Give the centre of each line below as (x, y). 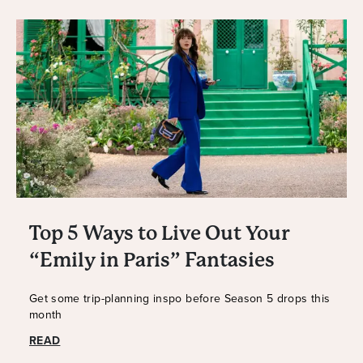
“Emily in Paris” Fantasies (152, 261)
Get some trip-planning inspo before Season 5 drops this (180, 299)
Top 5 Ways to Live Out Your (159, 234)
